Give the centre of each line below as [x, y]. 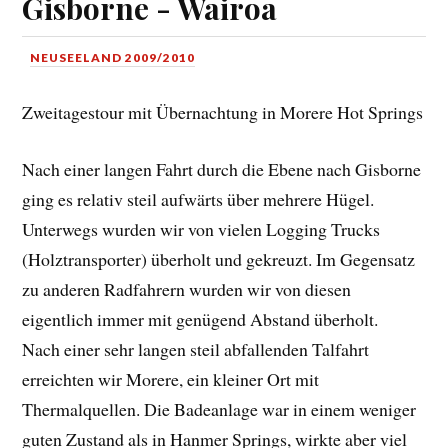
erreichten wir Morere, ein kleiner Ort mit [171, 379]
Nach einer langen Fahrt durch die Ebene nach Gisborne [222, 169]
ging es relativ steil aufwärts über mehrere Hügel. [198, 199]
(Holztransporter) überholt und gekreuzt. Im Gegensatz [219, 259]
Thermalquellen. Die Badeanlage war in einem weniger [219, 409]
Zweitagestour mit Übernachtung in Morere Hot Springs [223, 112]
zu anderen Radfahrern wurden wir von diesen [187, 289]
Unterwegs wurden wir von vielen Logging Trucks [201, 229]
